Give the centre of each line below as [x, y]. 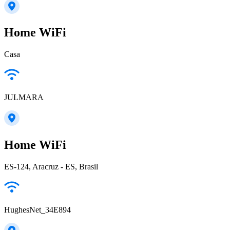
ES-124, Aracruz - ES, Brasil [51, 167]
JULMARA [24, 98]
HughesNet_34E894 [37, 210]
